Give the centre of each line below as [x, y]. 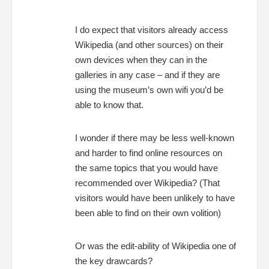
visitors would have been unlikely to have [155, 198]
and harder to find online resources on [149, 153]
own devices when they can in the [141, 59]
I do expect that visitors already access [152, 29]
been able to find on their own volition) [148, 213]
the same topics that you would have [147, 168]
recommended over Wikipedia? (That [147, 183]
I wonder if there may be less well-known [155, 138]
